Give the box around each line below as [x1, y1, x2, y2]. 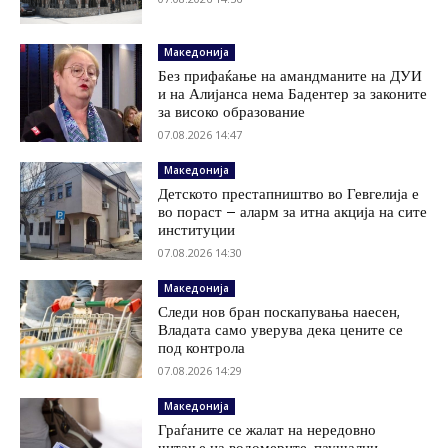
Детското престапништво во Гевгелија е [158, 184, 420, 204]
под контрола [158, 338, 246, 358]
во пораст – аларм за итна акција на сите [158, 202, 428, 222]
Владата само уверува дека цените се [158, 320, 404, 340]
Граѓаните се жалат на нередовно [158, 420, 377, 439]
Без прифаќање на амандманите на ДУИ [158, 66, 423, 86]
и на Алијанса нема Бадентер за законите [158, 84, 428, 104]
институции [158, 220, 236, 240]
